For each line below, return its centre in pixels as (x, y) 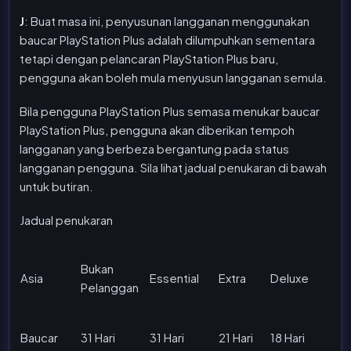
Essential (174, 278)
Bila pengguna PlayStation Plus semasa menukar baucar (170, 110)
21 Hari (236, 337)
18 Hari (288, 337)
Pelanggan (110, 287)
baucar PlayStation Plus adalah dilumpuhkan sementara (167, 40)
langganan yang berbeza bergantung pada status (154, 148)
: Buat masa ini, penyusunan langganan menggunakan (167, 21)
